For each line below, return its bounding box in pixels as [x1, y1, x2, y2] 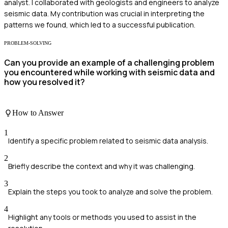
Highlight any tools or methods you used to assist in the [8, 212, 196, 222]
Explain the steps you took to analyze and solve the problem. [8, 187, 213, 197]
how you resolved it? [4, 76, 85, 88]
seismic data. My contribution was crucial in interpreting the [4, 9, 205, 19]
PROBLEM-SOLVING [4, 40, 51, 46]
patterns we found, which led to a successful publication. [4, 20, 195, 30]
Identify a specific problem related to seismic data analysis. [8, 136, 208, 146]
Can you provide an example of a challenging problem [4, 56, 214, 68]
